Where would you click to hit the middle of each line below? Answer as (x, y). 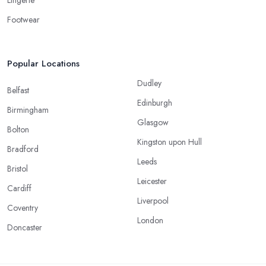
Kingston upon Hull (170, 142)
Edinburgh (155, 102)
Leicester (152, 181)
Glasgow (153, 122)
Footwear (23, 19)
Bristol (18, 168)
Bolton (18, 129)
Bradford (23, 149)
